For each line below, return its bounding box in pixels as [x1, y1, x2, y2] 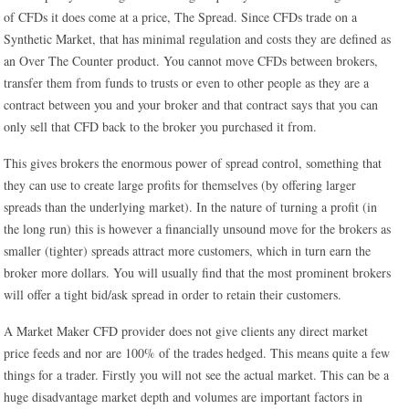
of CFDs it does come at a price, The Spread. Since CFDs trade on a [4, 8, 358, 26]
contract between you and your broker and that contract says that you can [4, 96, 379, 113]
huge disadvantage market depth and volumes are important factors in [4, 388, 363, 405]
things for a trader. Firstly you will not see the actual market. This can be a [4, 366, 390, 383]
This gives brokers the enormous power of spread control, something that [4, 154, 383, 172]
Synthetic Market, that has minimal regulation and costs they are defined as [4, 30, 392, 47]
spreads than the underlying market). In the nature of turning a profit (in [4, 198, 378, 215]
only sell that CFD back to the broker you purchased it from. [4, 118, 318, 135]
